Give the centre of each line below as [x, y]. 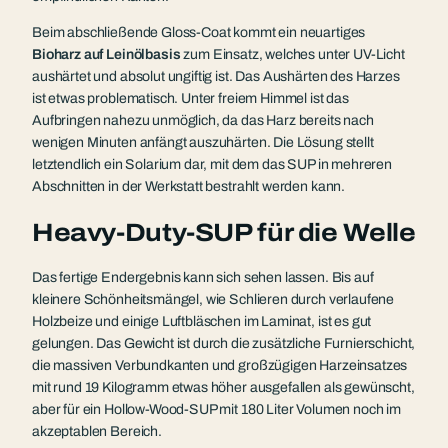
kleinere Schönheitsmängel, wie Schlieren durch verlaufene [213, 299]
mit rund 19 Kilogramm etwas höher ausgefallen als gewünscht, [223, 387]
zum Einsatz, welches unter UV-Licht [292, 55]
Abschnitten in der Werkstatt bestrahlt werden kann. [189, 187]
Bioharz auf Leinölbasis [106, 55]
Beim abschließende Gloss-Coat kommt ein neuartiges [199, 33]
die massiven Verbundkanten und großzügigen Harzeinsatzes [220, 365]
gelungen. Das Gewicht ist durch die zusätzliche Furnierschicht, [224, 343]
